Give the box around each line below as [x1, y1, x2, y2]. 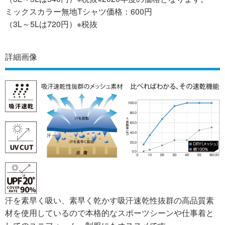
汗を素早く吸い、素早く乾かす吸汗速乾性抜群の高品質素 [5, 194, 214, 206]
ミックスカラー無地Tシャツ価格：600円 [5, 6, 152, 18]
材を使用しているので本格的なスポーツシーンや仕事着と [5, 207, 214, 219]
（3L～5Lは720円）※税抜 [5, 18, 97, 30]
